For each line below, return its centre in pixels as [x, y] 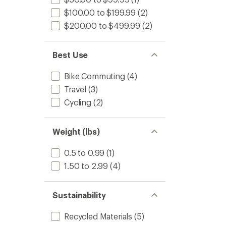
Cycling [78, 102]
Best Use [70, 55]
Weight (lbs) [76, 131]
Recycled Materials [98, 216]
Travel [75, 89]
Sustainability [79, 195]
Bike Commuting [95, 76]
